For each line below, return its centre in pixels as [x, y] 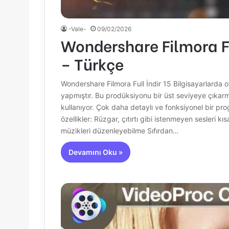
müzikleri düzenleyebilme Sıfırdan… [120, 131]
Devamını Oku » [95, 152]
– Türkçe [92, 64]
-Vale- [77, 29]
